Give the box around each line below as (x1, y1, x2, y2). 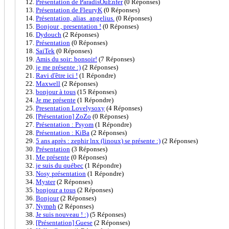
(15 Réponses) (76, 87, 117, 96)
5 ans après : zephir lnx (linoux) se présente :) (36, 136, 161, 145)
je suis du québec (36, 161, 83, 169)
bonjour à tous (36, 87, 76, 96)
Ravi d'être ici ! (36, 71, 78, 79)
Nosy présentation (36, 169, 86, 177)
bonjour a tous (36, 186, 76, 194)
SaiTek (36, 47, 55, 55)
